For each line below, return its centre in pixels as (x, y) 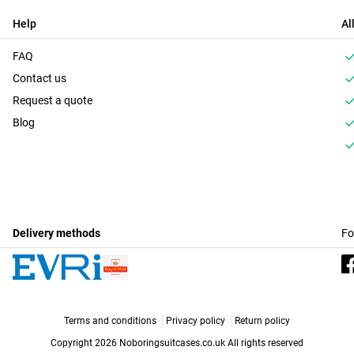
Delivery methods (56, 233)
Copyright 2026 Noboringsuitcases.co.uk (139, 343)
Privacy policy (196, 320)
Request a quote (53, 100)
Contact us (40, 78)
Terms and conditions (110, 320)
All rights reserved (265, 343)
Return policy (262, 320)
